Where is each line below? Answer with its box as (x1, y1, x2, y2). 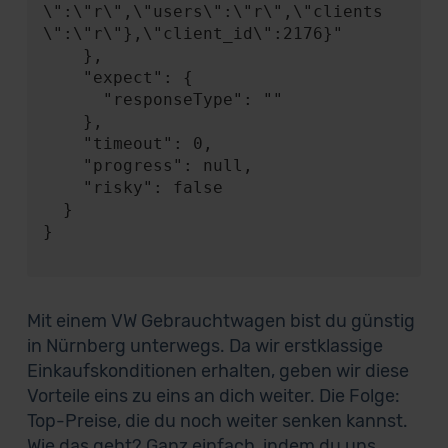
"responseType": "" (42, 90, 103, 109)
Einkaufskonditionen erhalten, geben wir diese (26, 360, 409, 382)
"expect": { (42, 68, 83, 87)
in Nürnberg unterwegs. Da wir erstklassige (26, 335, 383, 357)
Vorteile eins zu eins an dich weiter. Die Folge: (26, 385, 400, 407)
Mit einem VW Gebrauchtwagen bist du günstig (26, 310, 415, 332)
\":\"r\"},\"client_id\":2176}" (42, 24, 343, 43)
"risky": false (42, 178, 83, 197)
